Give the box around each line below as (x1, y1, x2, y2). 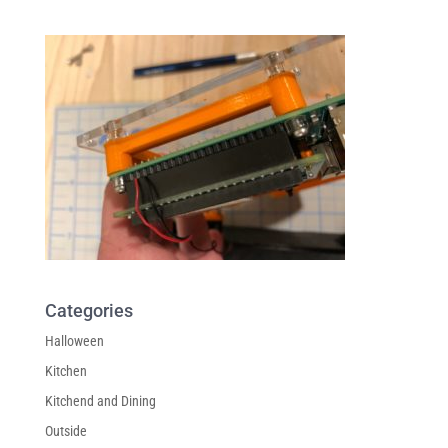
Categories (44, 299, 133, 321)
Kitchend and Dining (44, 392, 156, 409)
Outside (44, 422, 87, 439)
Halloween (44, 332, 104, 349)
